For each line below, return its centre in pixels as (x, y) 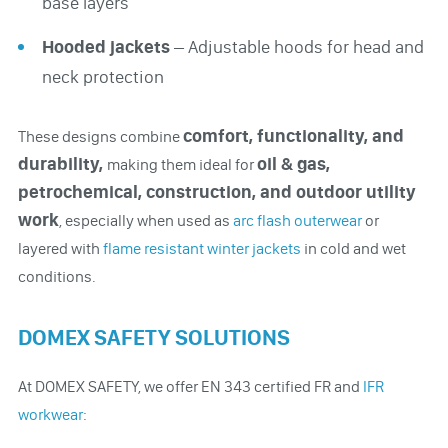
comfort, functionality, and (293, 135)
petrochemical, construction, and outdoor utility (216, 191)
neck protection (102, 76)
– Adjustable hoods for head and (298, 46)
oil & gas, (293, 163)
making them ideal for (181, 164)
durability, (62, 163)
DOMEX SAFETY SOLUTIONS (153, 337)
